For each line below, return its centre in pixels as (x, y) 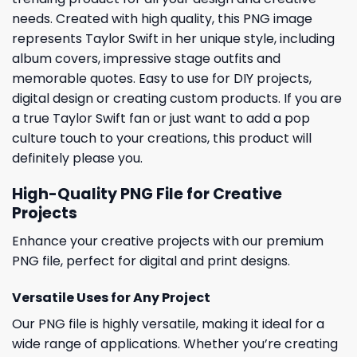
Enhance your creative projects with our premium (168, 241)
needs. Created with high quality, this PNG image (162, 19)
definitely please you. (77, 159)
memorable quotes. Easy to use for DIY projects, (162, 79)
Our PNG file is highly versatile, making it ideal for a (168, 324)
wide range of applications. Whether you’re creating (175, 343)
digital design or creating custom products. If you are (177, 99)
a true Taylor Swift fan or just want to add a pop (161, 119)
